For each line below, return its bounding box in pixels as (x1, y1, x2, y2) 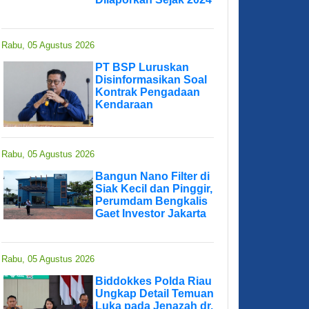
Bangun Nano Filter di (95, 170, 210, 183)
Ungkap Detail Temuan (95, 288, 214, 300)
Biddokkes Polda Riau (95, 275, 212, 288)
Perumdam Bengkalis (95, 195, 208, 208)
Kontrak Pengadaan (95, 86, 200, 99)
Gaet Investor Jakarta (95, 208, 206, 220)
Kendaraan (95, 99, 153, 111)
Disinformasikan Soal (95, 74, 207, 86)
